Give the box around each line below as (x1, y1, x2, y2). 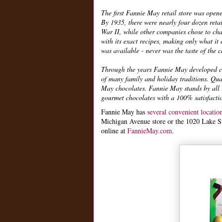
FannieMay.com (127, 125, 172, 135)
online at (101, 125, 127, 135)
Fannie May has (101, 107, 147, 116)
